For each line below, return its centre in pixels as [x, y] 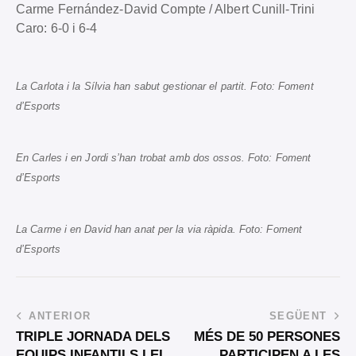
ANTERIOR [60, 316]
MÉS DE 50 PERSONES [267, 337]
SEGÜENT [298, 316]
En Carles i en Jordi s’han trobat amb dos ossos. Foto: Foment [164, 157]
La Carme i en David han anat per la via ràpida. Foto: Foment [159, 229]
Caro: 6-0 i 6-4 [57, 28]
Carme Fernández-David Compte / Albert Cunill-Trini [166, 9]
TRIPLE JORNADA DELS [93, 337]
